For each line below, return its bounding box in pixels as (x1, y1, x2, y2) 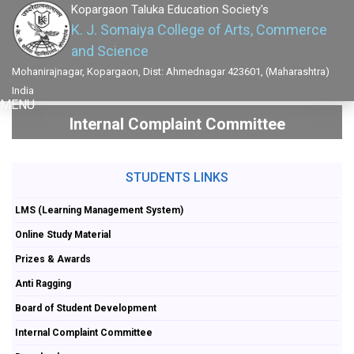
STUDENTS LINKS (126, 169, 228, 185)
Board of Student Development (15, 302, 157, 314)
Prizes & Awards (15, 253, 92, 265)
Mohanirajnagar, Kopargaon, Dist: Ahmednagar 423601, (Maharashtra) (12, 66, 330, 77)
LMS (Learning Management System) (15, 204, 184, 216)
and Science (71, 43, 149, 59)
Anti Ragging (15, 277, 72, 289)
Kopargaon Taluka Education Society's (71, 2, 269, 17)
